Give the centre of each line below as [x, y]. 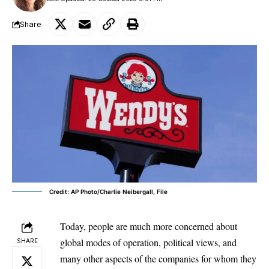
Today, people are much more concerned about [149, 226]
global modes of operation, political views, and [148, 242]
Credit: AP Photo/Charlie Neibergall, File [108, 191]
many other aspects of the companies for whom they [158, 258]
